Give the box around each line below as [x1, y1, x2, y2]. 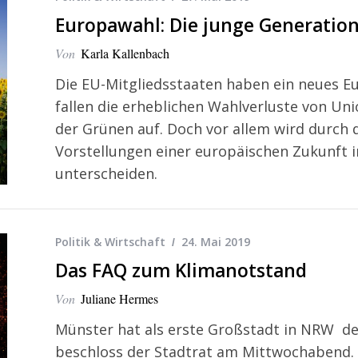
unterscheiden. [55, 163, 157, 183]
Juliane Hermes [81, 290, 158, 308]
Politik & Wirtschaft [55, 234, 165, 250]
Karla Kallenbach [81, 44, 169, 62]
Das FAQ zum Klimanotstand [55, 258, 307, 284]
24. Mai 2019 [181, 234, 250, 250]
